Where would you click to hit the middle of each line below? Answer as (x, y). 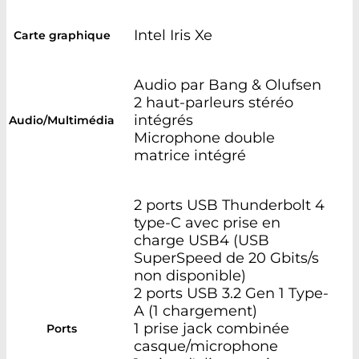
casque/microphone (206, 346)
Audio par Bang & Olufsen (228, 85)
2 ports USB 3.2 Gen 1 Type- (231, 293)
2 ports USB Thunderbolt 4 (229, 205)
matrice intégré (190, 155)
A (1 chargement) (196, 311)
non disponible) (190, 275)
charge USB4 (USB (202, 240)
